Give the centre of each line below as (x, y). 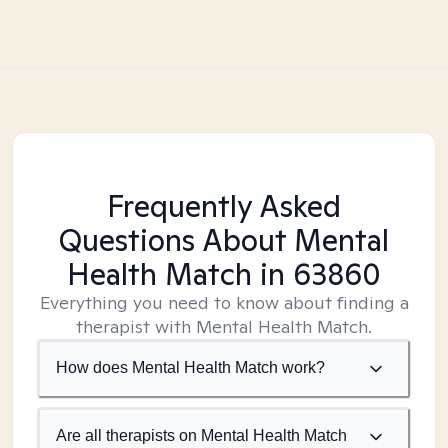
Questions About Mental (224, 240)
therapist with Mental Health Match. (224, 326)
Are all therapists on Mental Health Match (201, 435)
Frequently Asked (224, 206)
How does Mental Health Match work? (190, 367)
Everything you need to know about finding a (224, 302)
